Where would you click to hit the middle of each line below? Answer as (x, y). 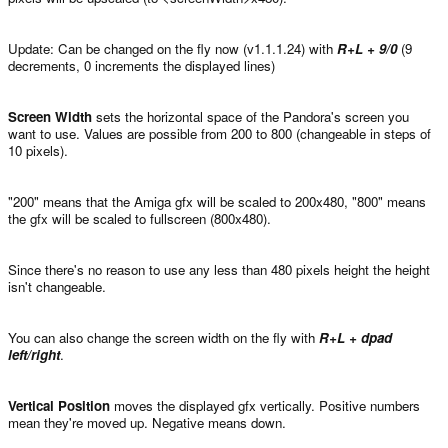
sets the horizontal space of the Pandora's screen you (250, 116)
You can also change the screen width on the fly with (163, 337)
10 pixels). (38, 150)
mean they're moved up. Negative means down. (147, 422)
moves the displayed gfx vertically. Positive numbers (265, 405)
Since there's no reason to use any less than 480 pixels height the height (219, 269)
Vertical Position (59, 405)
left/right (34, 354)
